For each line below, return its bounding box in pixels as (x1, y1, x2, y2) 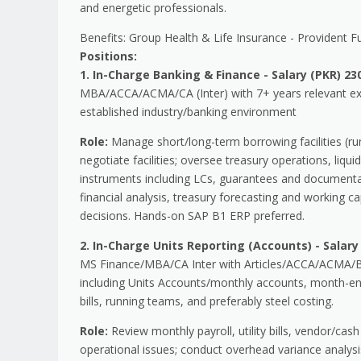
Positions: (80, 48, 137, 64)
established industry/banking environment (80, 103, 297, 119)
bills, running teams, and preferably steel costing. (80, 293, 334, 309)
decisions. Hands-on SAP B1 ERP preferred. (80, 207, 305, 223)
